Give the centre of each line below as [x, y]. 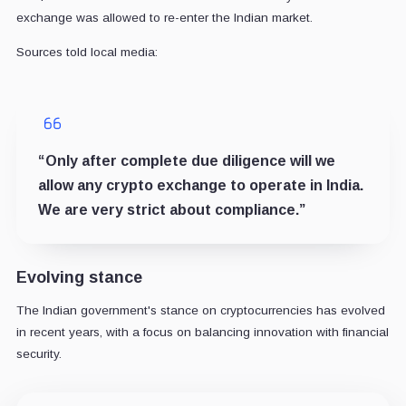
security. [39, 353]
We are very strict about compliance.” [171, 209]
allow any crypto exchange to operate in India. [200, 185]
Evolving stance [79, 277]
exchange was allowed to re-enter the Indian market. [164, 17]
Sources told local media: [87, 52]
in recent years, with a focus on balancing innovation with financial [202, 332]
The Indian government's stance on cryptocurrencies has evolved [200, 310]
